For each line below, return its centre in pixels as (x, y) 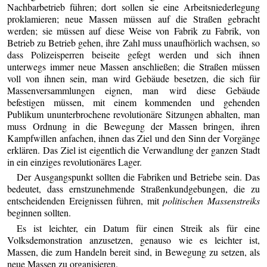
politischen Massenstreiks (211, 201)
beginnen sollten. (39, 213)
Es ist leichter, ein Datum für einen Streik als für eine (138, 228)
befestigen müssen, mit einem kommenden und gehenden (133, 102)
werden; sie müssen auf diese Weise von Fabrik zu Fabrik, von (133, 30)
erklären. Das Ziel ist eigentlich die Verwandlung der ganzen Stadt (133, 150)
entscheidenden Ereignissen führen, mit (85, 201)
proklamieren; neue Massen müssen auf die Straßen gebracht (133, 18)
